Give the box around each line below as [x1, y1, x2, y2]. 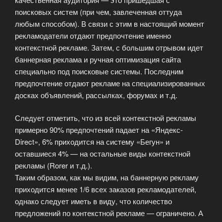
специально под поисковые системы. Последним [15, 65, 183, 76]
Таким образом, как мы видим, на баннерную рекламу [15, 172, 199, 183]
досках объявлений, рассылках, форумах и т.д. [15, 89, 177, 100]
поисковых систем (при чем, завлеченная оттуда [15, 6, 182, 17]
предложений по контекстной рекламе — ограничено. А [15, 208, 203, 219]
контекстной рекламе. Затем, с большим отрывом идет [15, 42, 203, 53]
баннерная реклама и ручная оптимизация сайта [15, 54, 181, 64]
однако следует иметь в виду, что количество [15, 196, 172, 207]
